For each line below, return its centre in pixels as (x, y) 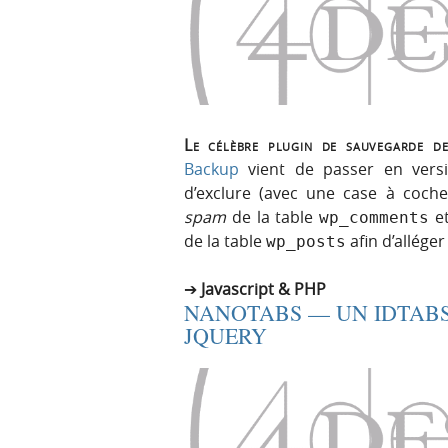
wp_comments (374, 217)
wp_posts (306, 241)
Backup (211, 168)
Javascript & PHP (263, 288)
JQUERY (225, 335)
